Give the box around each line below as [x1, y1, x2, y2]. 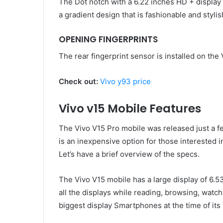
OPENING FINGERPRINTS [59, 33, 158, 46]
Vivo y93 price [100, 76, 151, 86]
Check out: [59, 76, 100, 86]
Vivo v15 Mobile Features [59, 100, 201, 116]
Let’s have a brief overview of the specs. [59, 149, 200, 159]
